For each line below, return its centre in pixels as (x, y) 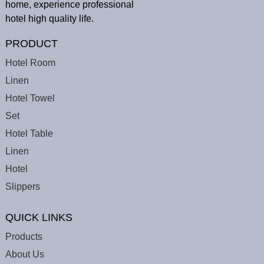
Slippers (22, 187)
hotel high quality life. (49, 19)
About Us (24, 255)
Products (24, 237)
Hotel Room (30, 63)
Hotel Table (29, 134)
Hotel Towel (30, 98)
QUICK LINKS (39, 218)
